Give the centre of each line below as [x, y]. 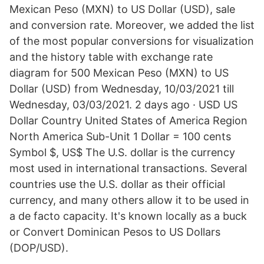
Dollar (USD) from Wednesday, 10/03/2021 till [122, 89]
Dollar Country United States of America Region [128, 121]
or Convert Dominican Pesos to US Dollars [115, 232]
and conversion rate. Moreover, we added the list [132, 25]
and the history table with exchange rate [111, 57]
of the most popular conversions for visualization [132, 41]
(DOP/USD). [39, 248]
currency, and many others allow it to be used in [129, 200]
